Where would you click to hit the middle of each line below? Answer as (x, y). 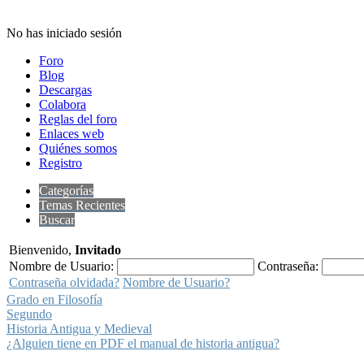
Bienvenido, (42, 250)
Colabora (63, 104)
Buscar (57, 220)
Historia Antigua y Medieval (79, 329)
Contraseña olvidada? (64, 282)
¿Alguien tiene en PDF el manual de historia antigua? (143, 343)
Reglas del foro (78, 119)
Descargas (65, 90)
